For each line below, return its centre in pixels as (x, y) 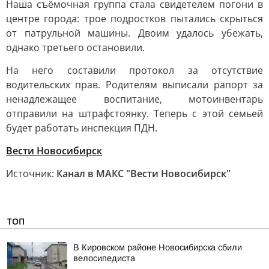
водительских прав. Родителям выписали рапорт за (134, 85)
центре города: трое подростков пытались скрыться (134, 19)
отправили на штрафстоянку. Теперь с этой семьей (134, 113)
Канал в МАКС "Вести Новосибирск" (144, 174)
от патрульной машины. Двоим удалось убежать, (134, 33)
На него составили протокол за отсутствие (134, 70)
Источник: (31, 174)
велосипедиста (104, 258)
